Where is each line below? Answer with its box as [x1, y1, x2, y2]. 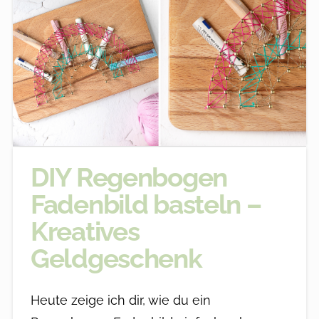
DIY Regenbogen [30, 162, 228, 193]
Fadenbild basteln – [30, 189, 261, 220]
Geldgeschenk [30, 244, 202, 274]
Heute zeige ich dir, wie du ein [30, 292, 211, 308]
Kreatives [30, 216, 140, 247]
